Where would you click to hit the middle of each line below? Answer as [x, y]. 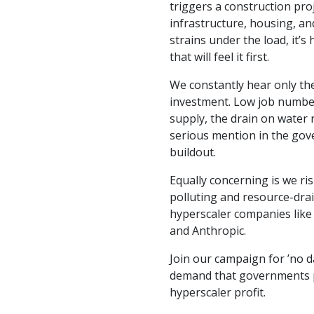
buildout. [193, 152]
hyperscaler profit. [218, 292]
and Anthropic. [208, 231]
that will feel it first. [219, 57]
